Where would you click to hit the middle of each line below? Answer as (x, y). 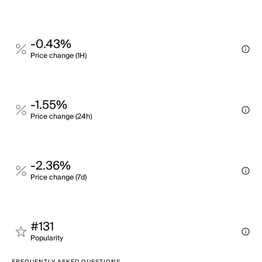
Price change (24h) (61, 117)
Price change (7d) (58, 177)
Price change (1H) (58, 56)
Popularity (47, 238)
